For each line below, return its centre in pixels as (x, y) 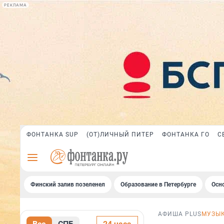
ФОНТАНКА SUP (52, 134)
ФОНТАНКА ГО (186, 134)
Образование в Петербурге (158, 184)
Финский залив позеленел (68, 184)
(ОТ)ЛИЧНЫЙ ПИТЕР (120, 134)
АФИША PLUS (180, 214)
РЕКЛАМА (15, 5)
